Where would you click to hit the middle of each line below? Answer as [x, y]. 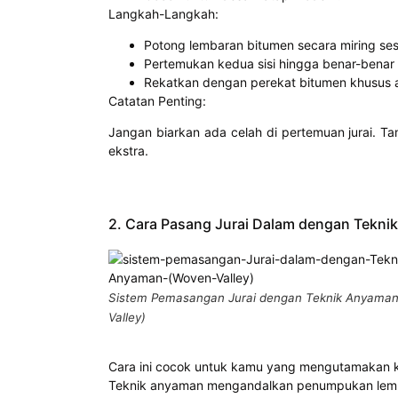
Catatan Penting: [157, 100]
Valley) [127, 317]
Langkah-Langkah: [163, 13]
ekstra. [128, 151]
